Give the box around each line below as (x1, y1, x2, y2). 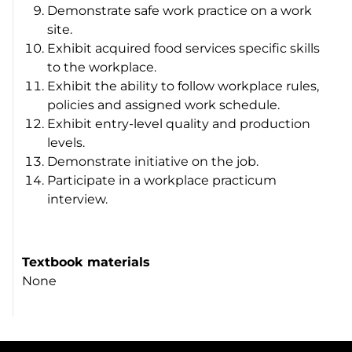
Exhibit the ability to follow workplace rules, (47, 78, 320, 93)
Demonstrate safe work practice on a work (47, 2, 313, 18)
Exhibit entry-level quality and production (47, 115, 311, 131)
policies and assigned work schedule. (47, 97, 280, 112)
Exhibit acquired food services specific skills (47, 40, 321, 56)
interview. (47, 191, 108, 207)
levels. (47, 134, 86, 150)
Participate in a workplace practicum (47, 172, 277, 188)
